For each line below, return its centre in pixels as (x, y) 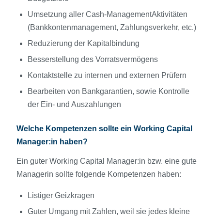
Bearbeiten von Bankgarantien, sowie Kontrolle (108, 91)
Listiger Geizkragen (62, 195)
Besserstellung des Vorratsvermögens (93, 59)
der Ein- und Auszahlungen (74, 104)
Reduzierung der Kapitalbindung (83, 43)
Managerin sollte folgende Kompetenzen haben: (99, 174)
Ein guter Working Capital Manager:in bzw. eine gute (106, 161)
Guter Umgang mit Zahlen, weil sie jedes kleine (108, 211)
